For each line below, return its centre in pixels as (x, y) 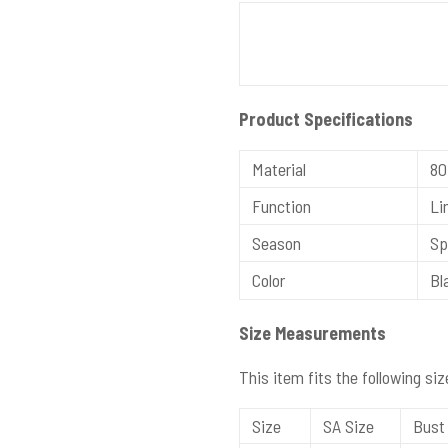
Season (274, 243)
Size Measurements (312, 333)
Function (279, 206)
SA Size (346, 426)
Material (277, 169)
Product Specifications (326, 119)
